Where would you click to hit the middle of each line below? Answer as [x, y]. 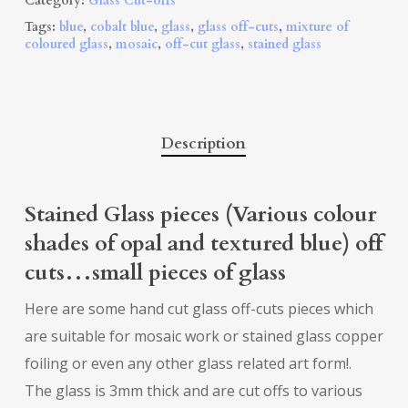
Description [204, 144]
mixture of [317, 27]
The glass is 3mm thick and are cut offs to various [193, 391]
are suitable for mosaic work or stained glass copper [204, 337]
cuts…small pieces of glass [155, 273]
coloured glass [66, 45]
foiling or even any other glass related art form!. [188, 364]
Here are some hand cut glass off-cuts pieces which [199, 309]
